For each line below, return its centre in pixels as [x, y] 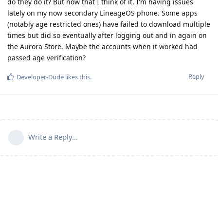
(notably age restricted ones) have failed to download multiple [109, 24]
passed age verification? [46, 57]
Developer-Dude [40, 77]
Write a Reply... [53, 136]
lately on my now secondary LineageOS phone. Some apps [102, 13]
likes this [77, 77]
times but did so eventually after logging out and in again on [107, 35]
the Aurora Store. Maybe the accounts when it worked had [102, 46]
